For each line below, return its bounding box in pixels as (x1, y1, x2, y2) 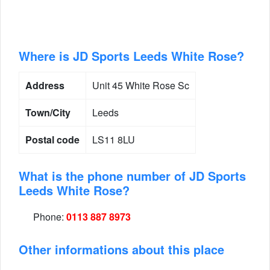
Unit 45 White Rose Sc (92, 78, 189, 92)
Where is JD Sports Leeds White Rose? (19, 47, 244, 64)
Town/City (25, 105, 71, 119)
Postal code (25, 133, 80, 146)
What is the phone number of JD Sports (19, 167, 246, 184)
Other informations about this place (19, 240, 224, 258)
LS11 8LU (92, 133, 135, 146)
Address (25, 78, 64, 92)
